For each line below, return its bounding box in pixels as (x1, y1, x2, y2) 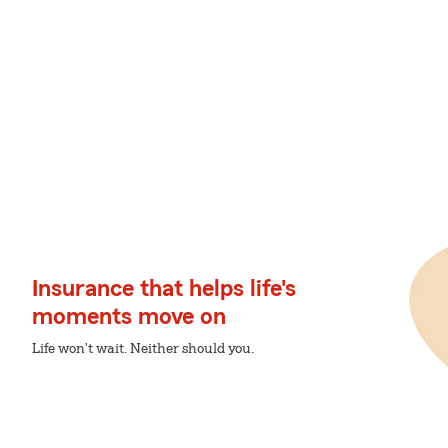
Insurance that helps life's (32, 277, 296, 301)
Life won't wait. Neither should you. (32, 342, 254, 356)
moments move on (32, 305, 226, 329)
